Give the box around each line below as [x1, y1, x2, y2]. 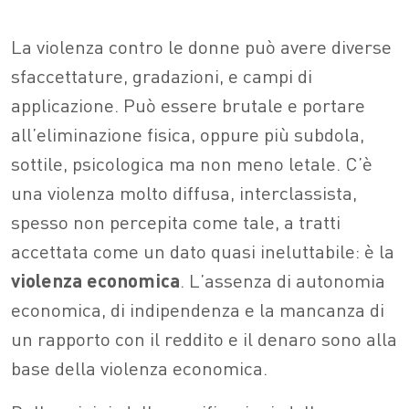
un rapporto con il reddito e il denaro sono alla [11, 326, 397, 351]
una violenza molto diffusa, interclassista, [11, 180, 357, 204]
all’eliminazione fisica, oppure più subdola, [11, 121, 364, 146]
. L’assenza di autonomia [180, 267, 385, 292]
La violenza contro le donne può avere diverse [11, 34, 392, 58]
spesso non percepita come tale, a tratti [11, 209, 341, 234]
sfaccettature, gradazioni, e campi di [11, 63, 312, 88]
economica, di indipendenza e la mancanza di [11, 297, 384, 321]
